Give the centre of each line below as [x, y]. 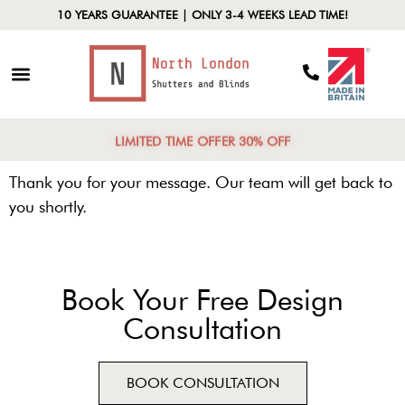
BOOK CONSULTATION [202, 383]
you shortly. [48, 207]
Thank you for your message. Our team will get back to [201, 182]
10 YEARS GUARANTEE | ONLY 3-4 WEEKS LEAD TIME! [202, 14]
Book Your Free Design [202, 300]
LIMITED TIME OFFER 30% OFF [202, 141]
